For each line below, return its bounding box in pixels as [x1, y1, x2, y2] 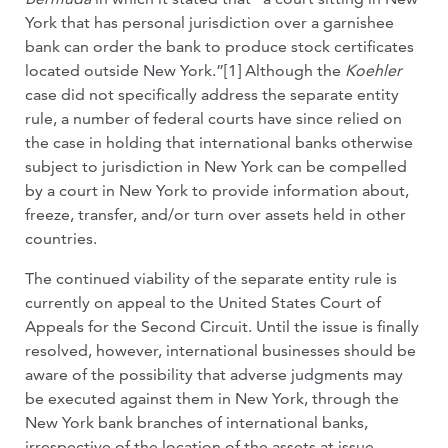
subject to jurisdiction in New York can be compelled [25, 157, 407, 176]
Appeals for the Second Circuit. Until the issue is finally [25, 317, 419, 336]
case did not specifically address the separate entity [25, 85, 399, 104]
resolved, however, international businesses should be [25, 341, 416, 360]
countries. [25, 229, 97, 248]
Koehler [345, 61, 402, 80]
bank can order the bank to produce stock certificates [25, 37, 414, 56]
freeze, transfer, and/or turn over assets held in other [25, 205, 406, 224]
